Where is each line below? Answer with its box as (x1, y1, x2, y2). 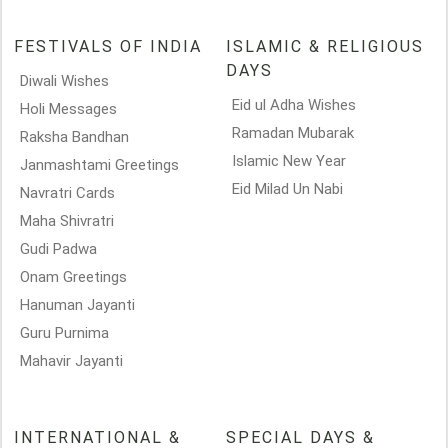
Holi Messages (20, 100, 117, 118)
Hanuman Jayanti (20, 296, 135, 314)
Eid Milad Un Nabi (232, 180, 343, 198)
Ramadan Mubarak (232, 124, 354, 142)
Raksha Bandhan (20, 128, 129, 146)
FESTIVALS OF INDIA (14, 37, 202, 56)
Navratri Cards (20, 184, 115, 202)
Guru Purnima (20, 324, 109, 342)
